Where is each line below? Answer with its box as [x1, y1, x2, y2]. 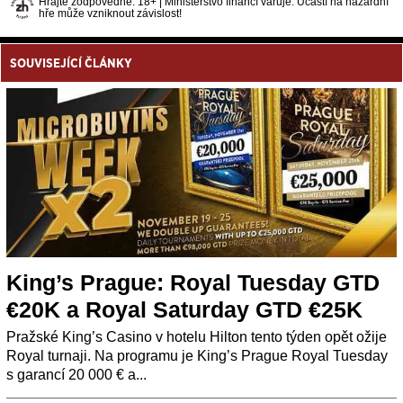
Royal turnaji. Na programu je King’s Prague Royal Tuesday [6, 348, 388, 364]
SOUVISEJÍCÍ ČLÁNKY [10, 55, 132, 71]
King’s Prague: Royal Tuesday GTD [6, 270, 380, 296]
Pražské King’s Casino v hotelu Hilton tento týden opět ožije [6, 329, 387, 345]
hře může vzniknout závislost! [39, 7, 182, 19]
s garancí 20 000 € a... [6, 367, 147, 383]
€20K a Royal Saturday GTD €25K [6, 297, 363, 323]
